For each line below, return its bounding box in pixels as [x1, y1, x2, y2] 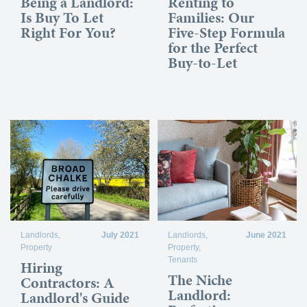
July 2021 [101, 230, 139, 240]
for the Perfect [168, 36, 258, 58]
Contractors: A [21, 271, 114, 293]
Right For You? [21, 21, 116, 43]
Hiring [21, 256, 62, 278]
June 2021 [245, 230, 286, 240]
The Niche [168, 269, 233, 291]
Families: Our [168, 6, 255, 28]
